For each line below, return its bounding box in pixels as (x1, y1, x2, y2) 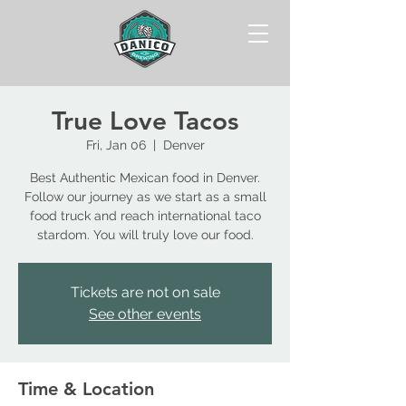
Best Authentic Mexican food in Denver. (30, 170, 260, 185)
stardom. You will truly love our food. (36, 227, 254, 242)
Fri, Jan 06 (85, 138, 146, 152)
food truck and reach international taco (29, 208, 261, 223)
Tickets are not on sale (70, 284, 220, 301)
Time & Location (18, 378, 154, 400)
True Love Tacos (52, 105, 238, 136)
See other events (89, 305, 201, 323)
